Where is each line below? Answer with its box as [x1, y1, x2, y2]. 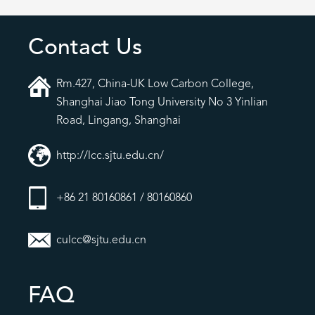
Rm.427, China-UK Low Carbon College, [56, 78, 254, 90]
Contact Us [28, 37, 142, 60]
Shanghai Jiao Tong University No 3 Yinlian [56, 96, 268, 108]
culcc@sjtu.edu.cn [56, 234, 146, 246]
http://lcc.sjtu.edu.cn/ [56, 150, 164, 162]
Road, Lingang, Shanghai [56, 115, 181, 127]
